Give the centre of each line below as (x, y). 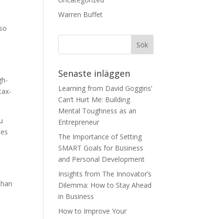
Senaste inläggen (94, 73)
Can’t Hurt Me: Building (94, 99)
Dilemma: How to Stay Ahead (105, 185)
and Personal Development (102, 159)
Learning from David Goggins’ (105, 88)
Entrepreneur (79, 122)
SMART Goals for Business (101, 148)
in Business (76, 196)
